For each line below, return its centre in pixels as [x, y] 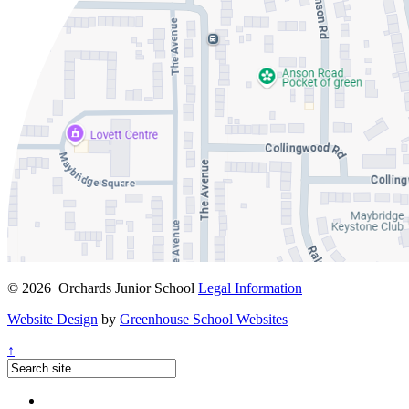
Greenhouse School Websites [204, 320]
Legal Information [250, 288]
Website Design [52, 320]
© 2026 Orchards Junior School [103, 288]
